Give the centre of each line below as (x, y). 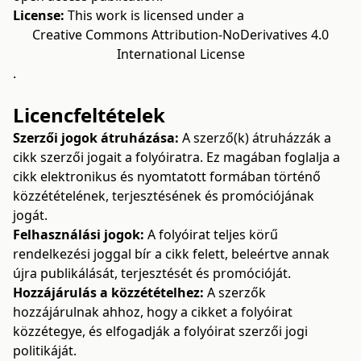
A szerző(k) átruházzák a (255, 138)
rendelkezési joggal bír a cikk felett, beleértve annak (171, 254)
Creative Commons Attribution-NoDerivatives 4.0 (180, 35)
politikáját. (45, 351)
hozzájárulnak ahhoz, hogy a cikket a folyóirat (153, 312)
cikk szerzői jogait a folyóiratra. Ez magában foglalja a (176, 157)
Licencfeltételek (89, 115)
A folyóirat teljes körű (211, 234)
